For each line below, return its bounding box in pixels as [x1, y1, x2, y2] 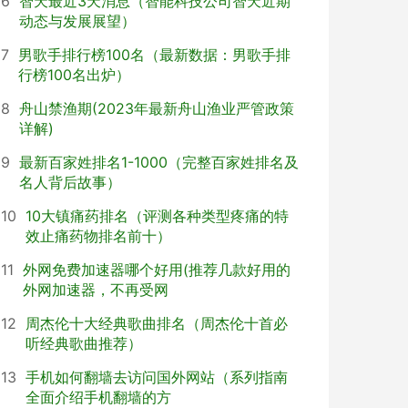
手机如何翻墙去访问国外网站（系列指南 [25, 368, 288, 386]
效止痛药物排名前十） [25, 227, 171, 245]
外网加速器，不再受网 [23, 280, 168, 299]
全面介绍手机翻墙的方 [25, 388, 171, 406]
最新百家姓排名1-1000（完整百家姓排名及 [19, 153, 299, 171]
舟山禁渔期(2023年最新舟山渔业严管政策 [19, 99, 294, 117]
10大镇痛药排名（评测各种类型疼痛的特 [25, 207, 289, 225]
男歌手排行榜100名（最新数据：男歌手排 [18, 46, 291, 64]
